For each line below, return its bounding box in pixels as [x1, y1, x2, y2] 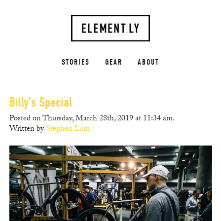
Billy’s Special [9, 95, 72, 110]
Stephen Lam [45, 123, 90, 137]
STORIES [62, 58, 90, 67]
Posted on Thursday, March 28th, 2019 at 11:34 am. [9, 112, 175, 126]
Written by [9, 123, 46, 137]
